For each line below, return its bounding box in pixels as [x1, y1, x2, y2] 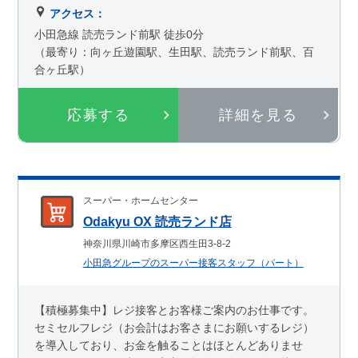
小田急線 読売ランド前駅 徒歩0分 [34, 28, 205, 42]
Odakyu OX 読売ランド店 [82, 214, 232, 229]
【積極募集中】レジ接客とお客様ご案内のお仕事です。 [34, 303, 315, 316]
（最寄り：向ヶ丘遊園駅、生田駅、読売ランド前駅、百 [34, 46, 315, 59]
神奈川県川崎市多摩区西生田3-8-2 [82, 237, 231, 249]
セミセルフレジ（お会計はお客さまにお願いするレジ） [34, 320, 315, 334]
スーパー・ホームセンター [82, 194, 198, 206]
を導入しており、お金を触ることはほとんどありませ [34, 338, 304, 352]
